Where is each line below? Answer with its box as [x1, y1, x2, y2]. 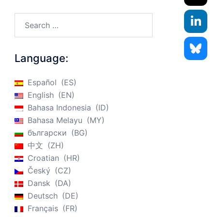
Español [28, 77, 57, 88]
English [28, 90, 54, 100]
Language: [15, 52, 68, 65]
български [28, 128, 67, 138]
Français [28, 203, 58, 214]
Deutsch [28, 191, 58, 201]
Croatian [28, 153, 59, 163]
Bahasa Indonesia [28, 103, 91, 113]
